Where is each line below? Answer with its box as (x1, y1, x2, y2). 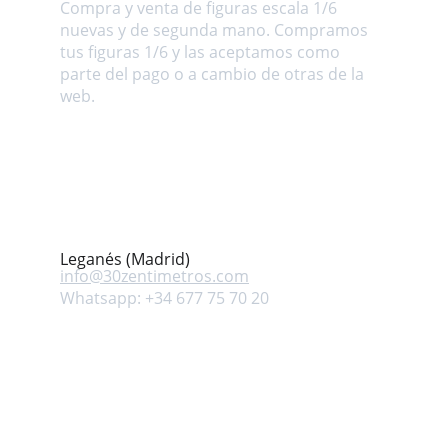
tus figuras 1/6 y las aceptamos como (60, 41, 344, 63)
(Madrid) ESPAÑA (60, 194, 188, 216)
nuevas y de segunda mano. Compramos (60, 19, 372, 41)
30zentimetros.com (103, 265, 249, 287)
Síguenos (60, 348, 144, 370)
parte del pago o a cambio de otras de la (60, 63, 368, 85)
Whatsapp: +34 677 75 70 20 (60, 287, 269, 309)
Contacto (60, 235, 140, 257)
